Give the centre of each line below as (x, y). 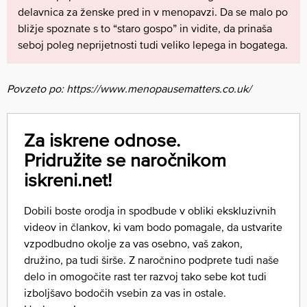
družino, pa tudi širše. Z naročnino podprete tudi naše (151, 260)
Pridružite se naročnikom (125, 160)
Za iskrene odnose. (102, 140)
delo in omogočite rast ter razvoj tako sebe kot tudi (145, 277)
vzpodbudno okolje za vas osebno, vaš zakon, (133, 244)
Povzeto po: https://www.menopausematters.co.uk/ (129, 88)
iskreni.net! (68, 180)
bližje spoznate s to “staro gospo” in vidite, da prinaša (145, 28)
